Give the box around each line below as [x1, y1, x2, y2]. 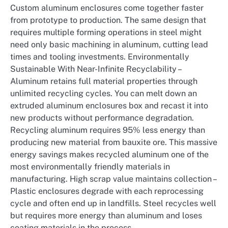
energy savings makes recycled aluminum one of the [10, 150, 209, 160]
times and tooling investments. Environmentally [10, 52, 189, 62]
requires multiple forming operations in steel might [10, 27, 202, 38]
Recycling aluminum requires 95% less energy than [10, 125, 205, 135]
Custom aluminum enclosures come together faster [10, 3, 204, 13]
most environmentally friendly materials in [10, 162, 170, 172]
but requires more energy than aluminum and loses [10, 211, 202, 221]
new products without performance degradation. [10, 113, 194, 123]
